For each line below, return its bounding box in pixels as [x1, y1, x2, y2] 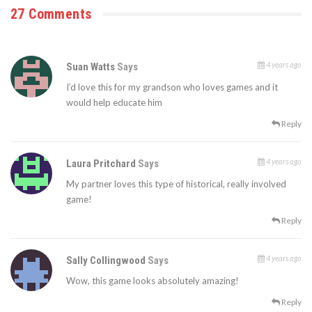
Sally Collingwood [66, 254, 148, 267]
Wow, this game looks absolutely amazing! [66, 275, 239, 287]
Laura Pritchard [66, 157, 138, 171]
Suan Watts [66, 61, 117, 74]
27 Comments [10, 6, 92, 23]
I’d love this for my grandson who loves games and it [66, 81, 278, 93]
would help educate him [66, 97, 162, 109]
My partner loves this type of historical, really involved [66, 178, 286, 190]
